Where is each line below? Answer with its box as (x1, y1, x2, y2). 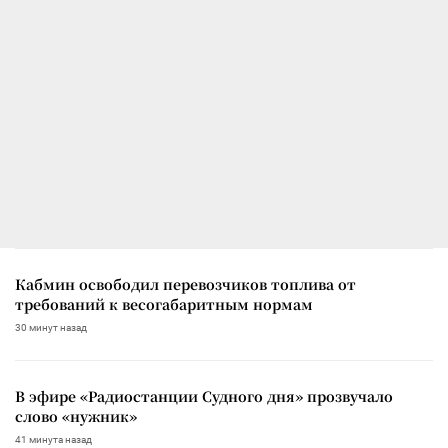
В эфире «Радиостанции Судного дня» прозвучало (15, 385, 393, 406)
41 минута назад (15, 433, 92, 445)
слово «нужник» (15, 405, 137, 426)
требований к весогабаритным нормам (15, 293, 313, 314)
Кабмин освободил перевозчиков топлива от (15, 273, 356, 294)
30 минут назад (15, 321, 87, 333)
